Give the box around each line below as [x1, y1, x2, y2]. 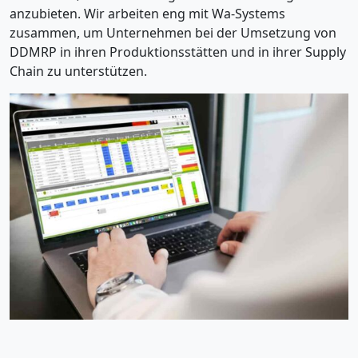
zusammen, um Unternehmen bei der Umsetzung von [10, 24, 336, 42]
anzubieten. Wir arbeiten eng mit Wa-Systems [10, 5, 285, 22]
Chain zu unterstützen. [10, 62, 147, 80]
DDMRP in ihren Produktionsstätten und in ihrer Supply [10, 43, 346, 61]
